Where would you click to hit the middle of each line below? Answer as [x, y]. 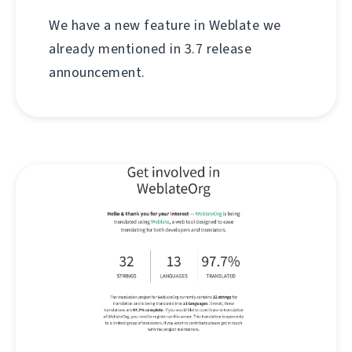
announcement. [97, 73]
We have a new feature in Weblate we [165, 26]
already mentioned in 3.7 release [150, 49]
